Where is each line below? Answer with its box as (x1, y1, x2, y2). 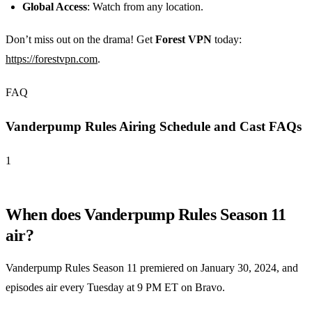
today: (212, 33, 242, 46)
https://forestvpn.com (6, 53, 97, 65)
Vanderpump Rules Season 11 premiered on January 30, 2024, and (6, 261, 298, 274)
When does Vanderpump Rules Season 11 (6, 205, 286, 224)
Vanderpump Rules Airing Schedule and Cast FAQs (6, 119, 302, 134)
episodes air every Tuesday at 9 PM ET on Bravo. (6, 281, 225, 293)
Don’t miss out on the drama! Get (6, 33, 155, 46)
